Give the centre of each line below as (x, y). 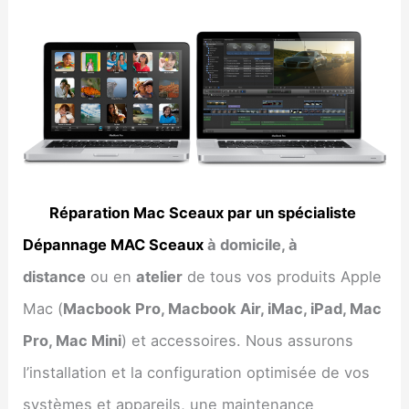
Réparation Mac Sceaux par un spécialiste (204, 212)
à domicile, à (251, 244)
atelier (160, 276)
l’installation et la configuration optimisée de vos (197, 372)
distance (55, 276)
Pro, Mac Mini (73, 340)
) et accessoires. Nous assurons (238, 340)
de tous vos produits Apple (283, 276)
